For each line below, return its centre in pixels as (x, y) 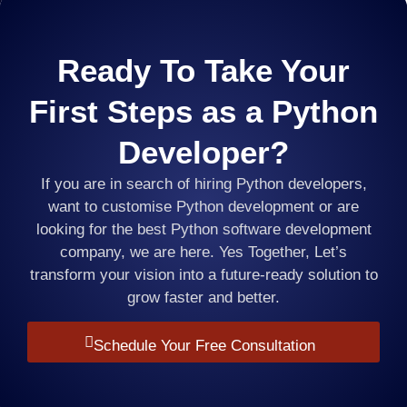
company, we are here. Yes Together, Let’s (203, 252)
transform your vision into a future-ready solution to (203, 274)
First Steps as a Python (203, 111)
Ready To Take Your (203, 70)
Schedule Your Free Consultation (204, 346)
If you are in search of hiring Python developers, (203, 184)
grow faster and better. (203, 297)
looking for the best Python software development (203, 229)
